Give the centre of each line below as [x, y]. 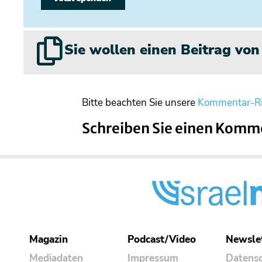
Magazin [49, 240]
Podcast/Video [162, 240]
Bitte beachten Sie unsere [140, 103]
